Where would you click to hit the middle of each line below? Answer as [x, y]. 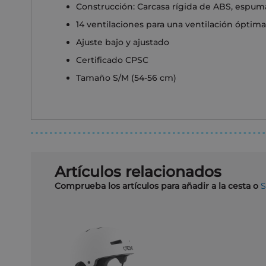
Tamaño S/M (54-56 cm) [126, 78]
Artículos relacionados [138, 172]
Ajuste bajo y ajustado [123, 42]
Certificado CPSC [112, 60]
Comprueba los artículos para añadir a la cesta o [158, 186]
